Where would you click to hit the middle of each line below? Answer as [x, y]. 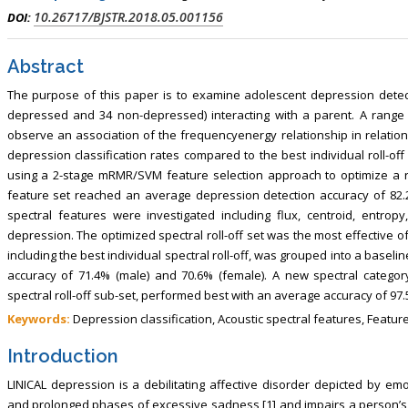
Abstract [45, 66]
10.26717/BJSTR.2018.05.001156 [128, 16]
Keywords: [38, 318]
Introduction [62, 356]
